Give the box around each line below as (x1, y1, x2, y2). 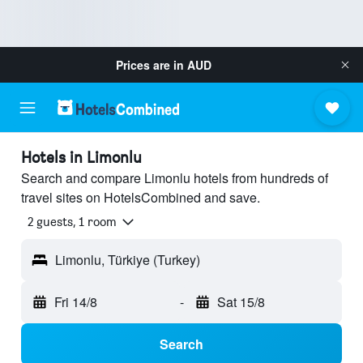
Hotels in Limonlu (21, 147, 142, 167)
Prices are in (116, 57, 187, 73)
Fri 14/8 (54, 293, 97, 312)
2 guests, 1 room (28, 214, 117, 230)
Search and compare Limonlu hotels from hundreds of (21, 169, 328, 187)
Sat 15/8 (216, 293, 265, 312)
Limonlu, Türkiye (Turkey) (55, 250, 200, 270)
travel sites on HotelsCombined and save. (21, 188, 260, 207)
